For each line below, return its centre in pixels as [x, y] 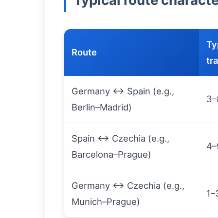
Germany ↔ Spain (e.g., [123, 91]
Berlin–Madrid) [102, 107]
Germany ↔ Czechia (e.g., [128, 185]
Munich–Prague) [106, 201]
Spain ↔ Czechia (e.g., [120, 138]
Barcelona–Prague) [111, 154]
